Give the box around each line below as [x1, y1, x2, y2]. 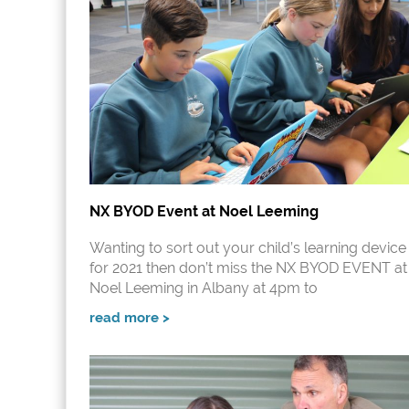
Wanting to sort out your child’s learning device [89, 239, 406, 257]
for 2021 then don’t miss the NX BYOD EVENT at [89, 259, 407, 278]
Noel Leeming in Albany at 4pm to [89, 279, 318, 298]
